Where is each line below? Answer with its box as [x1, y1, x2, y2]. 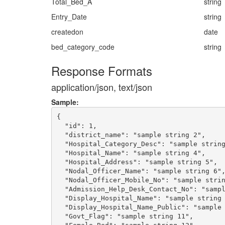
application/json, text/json [51, 80, 152, 93]
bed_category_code [51, 42, 115, 52]
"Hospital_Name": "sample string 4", [56, 149, 205, 157]
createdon [51, 27, 83, 37]
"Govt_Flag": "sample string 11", [56, 212, 193, 220]
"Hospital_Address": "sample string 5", [56, 158, 217, 166]
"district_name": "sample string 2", [56, 131, 205, 139]
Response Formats [51, 62, 152, 79]
